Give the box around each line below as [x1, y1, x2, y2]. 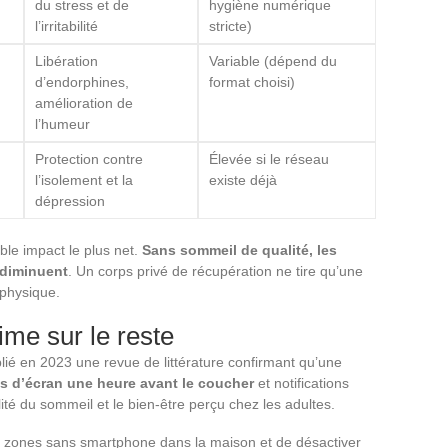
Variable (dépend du [209, 52, 337, 69]
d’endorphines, [35, 73, 129, 90]
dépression [35, 192, 105, 209]
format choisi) [209, 73, 295, 90]
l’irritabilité [35, 17, 98, 34]
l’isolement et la [35, 171, 133, 188]
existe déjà [209, 171, 277, 188]
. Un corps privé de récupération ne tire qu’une [68, 262, 363, 279]
